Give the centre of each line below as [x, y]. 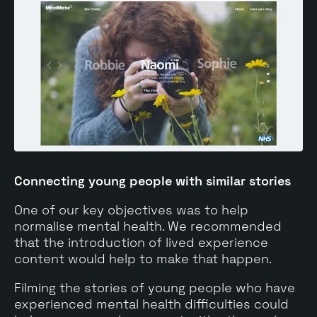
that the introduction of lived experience [141, 242]
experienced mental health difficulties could [151, 304]
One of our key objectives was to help [131, 209]
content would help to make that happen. [143, 258]
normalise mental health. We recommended [148, 226]
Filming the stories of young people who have [155, 287]
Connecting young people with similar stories [152, 180]
